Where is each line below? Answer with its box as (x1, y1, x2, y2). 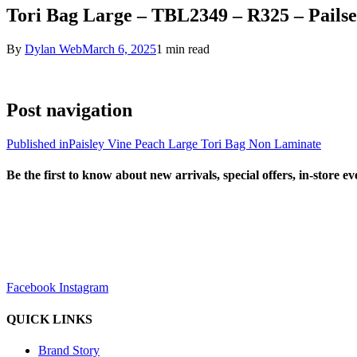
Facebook (6, 280, 56, 295)
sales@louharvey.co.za (6, 226, 121, 241)
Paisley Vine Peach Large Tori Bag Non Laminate (69, 136, 321, 151)
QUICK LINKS (6, 312, 92, 326)
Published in (6, 136, 69, 151)
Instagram (59, 280, 108, 295)
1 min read (156, 42, 210, 56)
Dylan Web (25, 42, 82, 56)
